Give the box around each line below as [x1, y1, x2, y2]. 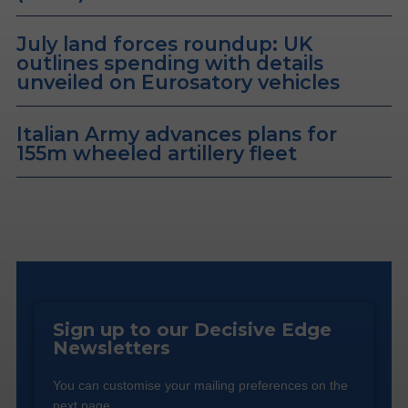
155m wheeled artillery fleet [16, 141, 297, 166]
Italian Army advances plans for [16, 122, 337, 147]
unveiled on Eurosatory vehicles [16, 70, 340, 95]
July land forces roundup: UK [16, 32, 313, 56]
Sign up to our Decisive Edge [52, 319, 331, 342]
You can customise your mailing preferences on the [52, 378, 348, 393]
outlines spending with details [16, 51, 323, 76]
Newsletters [52, 337, 170, 360]
